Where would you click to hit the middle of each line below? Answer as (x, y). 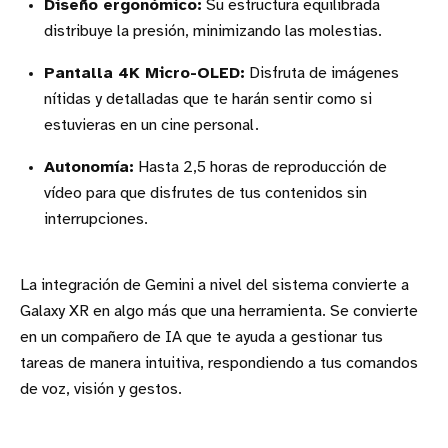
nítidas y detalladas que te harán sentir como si (208, 99)
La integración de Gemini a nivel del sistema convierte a (214, 285)
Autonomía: (89, 167)
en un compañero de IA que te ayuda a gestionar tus (201, 337)
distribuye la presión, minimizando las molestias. (213, 31)
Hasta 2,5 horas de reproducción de (260, 167)
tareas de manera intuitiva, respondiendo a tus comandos (219, 363)
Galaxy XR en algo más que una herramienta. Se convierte (219, 311)
